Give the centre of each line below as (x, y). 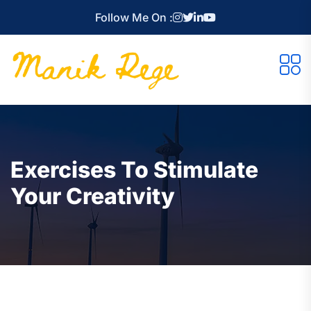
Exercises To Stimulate (134, 169)
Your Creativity (93, 196)
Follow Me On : (134, 17)
